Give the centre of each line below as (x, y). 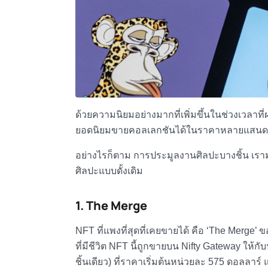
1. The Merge (111, 206)
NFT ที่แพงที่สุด (107, 231)
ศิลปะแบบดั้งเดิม (109, 171)
